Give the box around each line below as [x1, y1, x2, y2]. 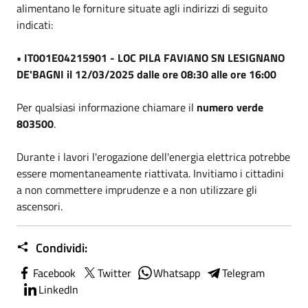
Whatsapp [153, 264, 200, 281]
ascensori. [16, 197, 63, 214]
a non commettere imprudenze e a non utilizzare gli [16, 181, 257, 198]
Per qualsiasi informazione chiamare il [16, 98, 197, 115]
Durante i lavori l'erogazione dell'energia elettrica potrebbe [16, 148, 290, 165]
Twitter [98, 264, 131, 281]
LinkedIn [38, 280, 78, 298]
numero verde [197, 98, 263, 115]
